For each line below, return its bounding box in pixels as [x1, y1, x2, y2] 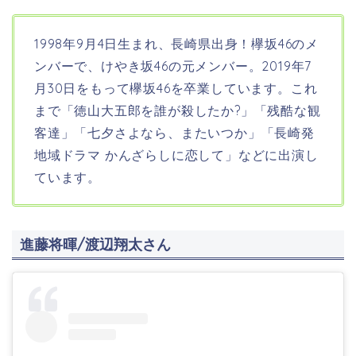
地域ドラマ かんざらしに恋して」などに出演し [34, 146, 319, 163]
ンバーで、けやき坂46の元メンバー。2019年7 [34, 57, 312, 74]
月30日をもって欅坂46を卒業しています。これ [34, 79, 318, 96]
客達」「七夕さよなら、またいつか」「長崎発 [34, 124, 315, 141]
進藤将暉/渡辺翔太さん [20, 234, 171, 253]
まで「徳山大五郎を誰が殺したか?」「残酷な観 [34, 102, 321, 118]
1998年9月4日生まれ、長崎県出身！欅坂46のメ [34, 35, 319, 52]
